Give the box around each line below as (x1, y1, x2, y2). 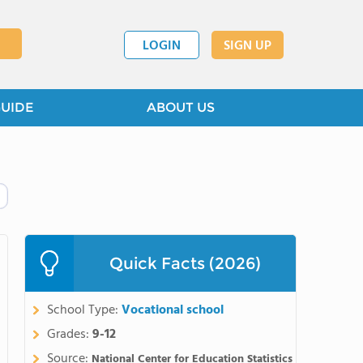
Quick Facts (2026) (109, 254, 261, 273)
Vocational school (122, 300, 224, 321)
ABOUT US (147, 100, 215, 115)
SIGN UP (224, 35, 271, 57)
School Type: (47, 300, 122, 321)
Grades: (47, 324, 92, 345)
